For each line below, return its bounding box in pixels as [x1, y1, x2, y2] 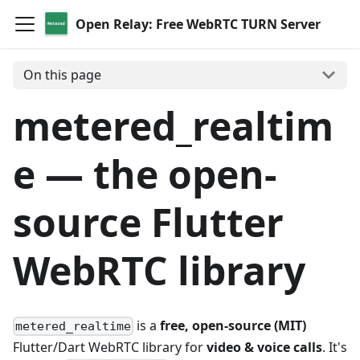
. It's [322, 338, 347, 356]
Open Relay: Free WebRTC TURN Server [76, 15, 321, 33]
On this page [22, 66, 101, 84]
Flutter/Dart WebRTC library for [13, 338, 207, 356]
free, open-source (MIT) [160, 316, 307, 334]
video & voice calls [207, 338, 322, 356]
